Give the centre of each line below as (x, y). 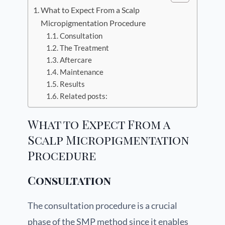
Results (72, 84)
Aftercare (76, 60)
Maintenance (81, 72)
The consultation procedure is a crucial (102, 206)
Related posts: (83, 96)
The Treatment (84, 48)
